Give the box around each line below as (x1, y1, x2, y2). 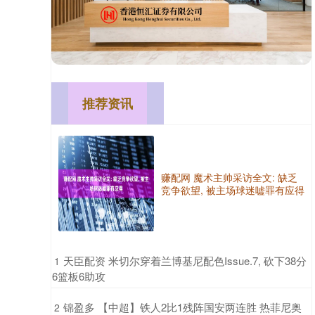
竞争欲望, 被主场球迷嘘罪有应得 (161, 182, 304, 197)
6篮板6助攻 (52, 268, 105, 283)
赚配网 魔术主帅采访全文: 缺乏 (161, 169, 297, 184)
